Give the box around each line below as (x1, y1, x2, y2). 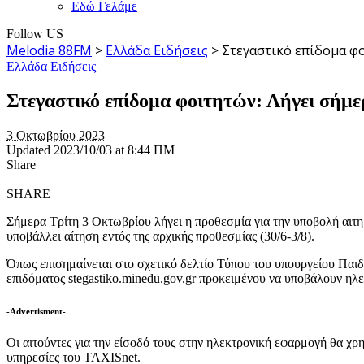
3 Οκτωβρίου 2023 (6, 128, 105, 142)
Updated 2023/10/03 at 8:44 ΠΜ (6, 142, 175, 157)
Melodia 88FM (6, 41, 92, 59)
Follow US (6, 26, 63, 41)
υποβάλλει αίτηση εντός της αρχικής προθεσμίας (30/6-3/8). (6, 228, 314, 243)
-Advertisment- (6, 305, 66, 316)
